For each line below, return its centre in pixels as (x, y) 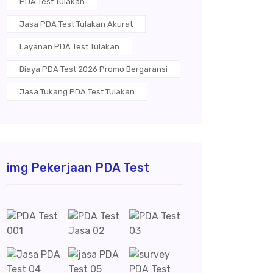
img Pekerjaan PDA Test (78, 168)
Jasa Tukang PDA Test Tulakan (77, 92)
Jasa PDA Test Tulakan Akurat (76, 24)
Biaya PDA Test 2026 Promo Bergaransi (94, 69)
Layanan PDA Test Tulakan (69, 47)
